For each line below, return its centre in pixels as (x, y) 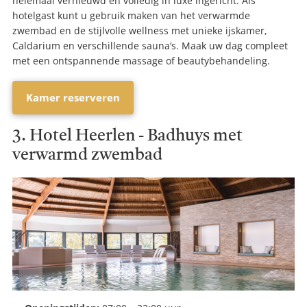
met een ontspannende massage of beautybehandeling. (141, 60)
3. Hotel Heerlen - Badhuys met (127, 136)
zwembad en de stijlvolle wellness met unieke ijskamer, (140, 30)
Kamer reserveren (73, 97)
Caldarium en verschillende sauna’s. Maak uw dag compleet (150, 45)
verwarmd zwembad (87, 155)
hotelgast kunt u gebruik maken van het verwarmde (131, 15)
